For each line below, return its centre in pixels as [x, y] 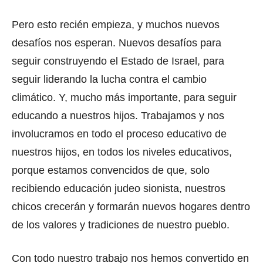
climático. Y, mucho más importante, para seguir [124, 98]
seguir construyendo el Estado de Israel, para [118, 61]
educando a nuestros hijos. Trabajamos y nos [118, 116]
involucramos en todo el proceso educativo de [119, 134]
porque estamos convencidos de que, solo [111, 171]
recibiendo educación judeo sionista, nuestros [119, 189]
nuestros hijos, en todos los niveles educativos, [122, 152]
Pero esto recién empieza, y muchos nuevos [116, 25]
